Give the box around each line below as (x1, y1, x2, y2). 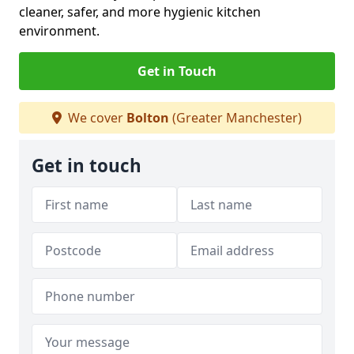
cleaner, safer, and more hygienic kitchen (19, 3, 261, 21)
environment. (19, 22, 100, 40)
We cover (65, 109, 126, 126)
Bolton (126, 109, 169, 126)
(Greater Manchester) (169, 109, 302, 126)
